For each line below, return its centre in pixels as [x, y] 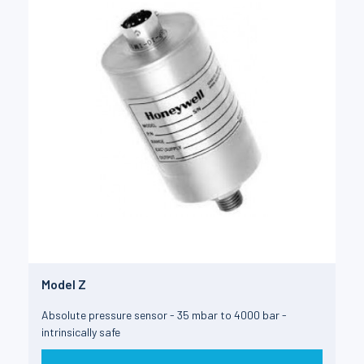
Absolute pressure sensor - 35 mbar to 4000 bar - [164, 315]
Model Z [64, 284]
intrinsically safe [81, 332]
